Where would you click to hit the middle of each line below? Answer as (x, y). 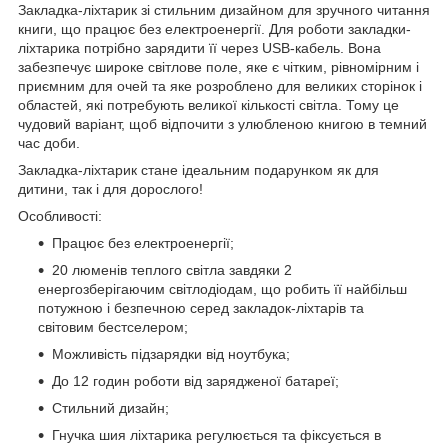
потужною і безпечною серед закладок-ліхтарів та (201, 307)
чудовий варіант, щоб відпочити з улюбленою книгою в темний (222, 123)
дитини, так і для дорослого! (110, 188)
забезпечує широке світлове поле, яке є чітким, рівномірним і (218, 66)
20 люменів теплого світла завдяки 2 (172, 269)
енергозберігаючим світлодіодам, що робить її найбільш (222, 288)
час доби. (49, 142)
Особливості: (60, 215)
